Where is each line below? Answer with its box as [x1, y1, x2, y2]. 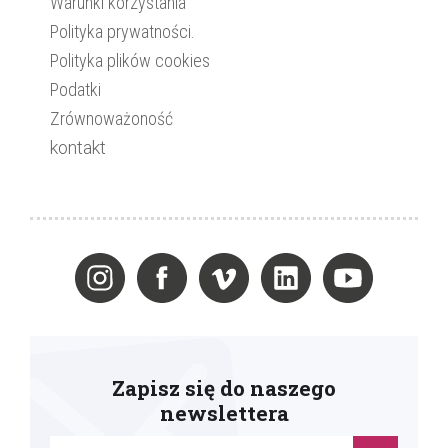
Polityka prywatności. [50, 21, 195, 42]
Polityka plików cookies [50, 50, 210, 71]
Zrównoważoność [50, 108, 173, 129]
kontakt [50, 137, 106, 158]
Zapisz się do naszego [112, 374, 336, 402]
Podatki [50, 79, 101, 100]
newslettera [159, 399, 289, 427]
